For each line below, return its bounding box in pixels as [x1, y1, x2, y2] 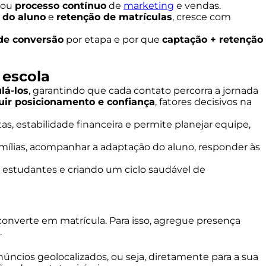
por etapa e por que [64, 34, 162, 45]
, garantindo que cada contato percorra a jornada [28, 85, 258, 96]
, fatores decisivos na [155, 96, 252, 107]
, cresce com [172, 11, 231, 23]
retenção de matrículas [56, 11, 172, 23]
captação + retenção [162, 34, 263, 45]
